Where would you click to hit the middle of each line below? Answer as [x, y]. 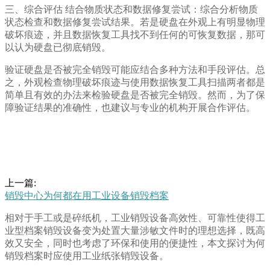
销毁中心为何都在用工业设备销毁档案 [87, 196]
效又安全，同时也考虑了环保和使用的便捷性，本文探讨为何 [135, 243]
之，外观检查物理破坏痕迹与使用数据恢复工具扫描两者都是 [135, 83]
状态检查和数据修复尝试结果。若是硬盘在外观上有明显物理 [135, 22]
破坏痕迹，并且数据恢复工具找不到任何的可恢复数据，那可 [135, 35]
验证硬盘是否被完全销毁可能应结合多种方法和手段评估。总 [135, 70]
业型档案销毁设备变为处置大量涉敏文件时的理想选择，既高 [135, 231]
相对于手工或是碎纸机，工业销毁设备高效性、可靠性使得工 [135, 218]
